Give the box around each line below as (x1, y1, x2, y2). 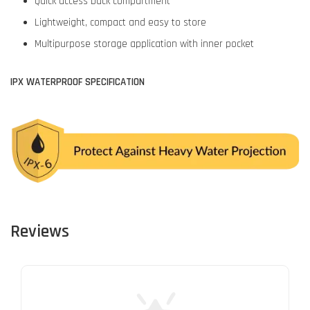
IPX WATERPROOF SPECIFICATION (10, 75, 145, 89)
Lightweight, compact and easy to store (35, 16, 206, 29)
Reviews (10, 219, 69, 243)
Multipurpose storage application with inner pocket (35, 37, 254, 51)
